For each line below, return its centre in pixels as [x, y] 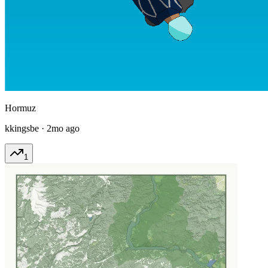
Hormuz [20, 108]
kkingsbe [22, 128]
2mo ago [63, 128]
